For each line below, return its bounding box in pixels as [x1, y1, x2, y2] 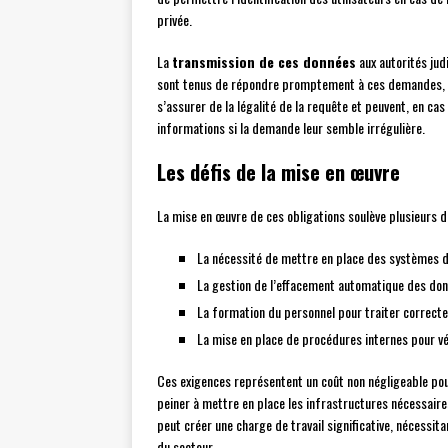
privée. [157, 9, 192, 31]
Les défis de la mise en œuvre [157, 157, 400, 188]
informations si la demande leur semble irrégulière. [157, 117, 425, 139]
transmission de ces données [172, 51, 356, 73]
